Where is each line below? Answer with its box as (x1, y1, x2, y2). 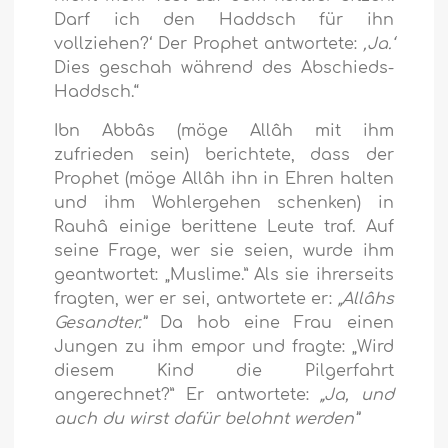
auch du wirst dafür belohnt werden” (54, 410, 359, 429)
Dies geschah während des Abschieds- (54, 59, 394, 78)
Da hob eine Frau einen (145, 314, 394, 333)
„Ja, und (320, 386, 394, 405)
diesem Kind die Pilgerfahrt (54, 362, 394, 381)
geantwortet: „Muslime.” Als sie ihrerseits (54, 266, 394, 285)
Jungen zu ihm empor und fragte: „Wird (54, 338, 394, 357)
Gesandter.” (54, 314, 146, 333)
